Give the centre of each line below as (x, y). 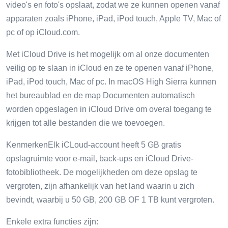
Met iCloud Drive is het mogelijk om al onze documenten (108, 54)
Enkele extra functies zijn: (52, 221)
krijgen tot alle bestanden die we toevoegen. (85, 123)
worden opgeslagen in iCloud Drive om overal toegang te (109, 109)
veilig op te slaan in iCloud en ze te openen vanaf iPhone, (110, 68)
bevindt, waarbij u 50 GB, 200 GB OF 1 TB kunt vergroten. (110, 199)
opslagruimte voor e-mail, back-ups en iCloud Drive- (100, 158)
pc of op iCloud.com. (43, 32)
